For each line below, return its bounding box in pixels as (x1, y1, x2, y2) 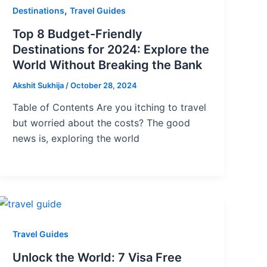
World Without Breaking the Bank (13, 57, 203, 72)
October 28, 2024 (70, 80, 138, 90)
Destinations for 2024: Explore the (13, 42, 210, 57)
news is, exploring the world (13, 132, 140, 145)
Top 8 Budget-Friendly (13, 26, 143, 41)
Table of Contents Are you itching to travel (13, 101, 207, 114)
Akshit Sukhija (13, 80, 66, 90)
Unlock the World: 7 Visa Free (13, 250, 182, 265)
